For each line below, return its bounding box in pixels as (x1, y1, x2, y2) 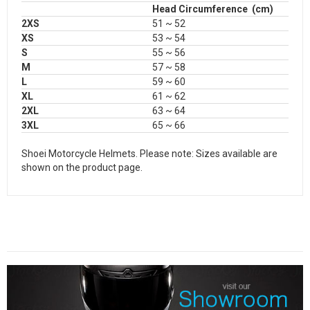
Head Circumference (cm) (152, 3, 273, 15)
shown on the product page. (21, 162, 143, 173)
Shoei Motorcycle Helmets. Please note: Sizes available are (21, 148, 277, 159)
